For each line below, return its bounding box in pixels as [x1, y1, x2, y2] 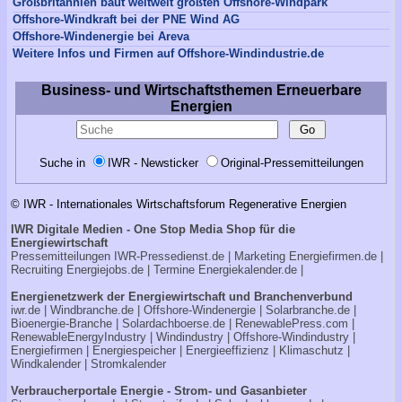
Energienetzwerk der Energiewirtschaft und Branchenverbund [11, 290, 353, 304]
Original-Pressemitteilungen [220, 156, 363, 170]
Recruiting [11, 263, 66, 277]
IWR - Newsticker [107, 156, 202, 170]
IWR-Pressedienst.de [114, 249, 224, 264]
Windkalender [11, 357, 81, 371]
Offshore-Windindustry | [233, 330, 355, 345]
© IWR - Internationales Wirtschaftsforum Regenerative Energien [11, 197, 346, 212]
